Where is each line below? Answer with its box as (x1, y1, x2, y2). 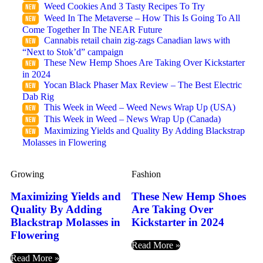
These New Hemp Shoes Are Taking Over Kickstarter (44, 57, 245, 68)
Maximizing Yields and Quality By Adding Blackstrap (44, 125, 245, 136)
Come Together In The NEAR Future (22, 24, 162, 35)
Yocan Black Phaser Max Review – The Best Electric (43, 79, 242, 90)
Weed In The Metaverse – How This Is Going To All (44, 12, 240, 23)
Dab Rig (22, 91, 54, 102)
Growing (11, 168, 44, 179)
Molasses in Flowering (22, 137, 106, 147)
